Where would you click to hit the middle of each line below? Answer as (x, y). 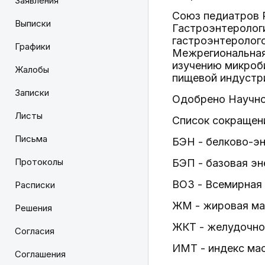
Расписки (35, 185)
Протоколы (39, 162)
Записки (32, 93)
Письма (31, 139)
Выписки (33, 23)
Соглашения (40, 254)
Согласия (35, 231)
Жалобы (32, 70)
